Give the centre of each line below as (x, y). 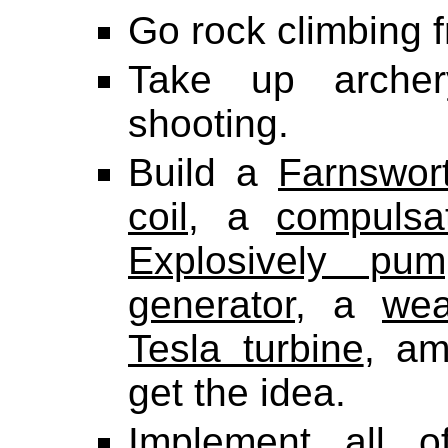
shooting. (208, 124)
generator (211, 304)
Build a (203, 172)
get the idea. (237, 392)
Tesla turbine (246, 348)
